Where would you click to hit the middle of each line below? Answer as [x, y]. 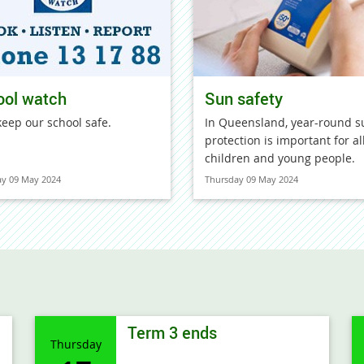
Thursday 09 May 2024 [251, 179]
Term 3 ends [173, 333]
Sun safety [244, 99]
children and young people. [280, 158]
